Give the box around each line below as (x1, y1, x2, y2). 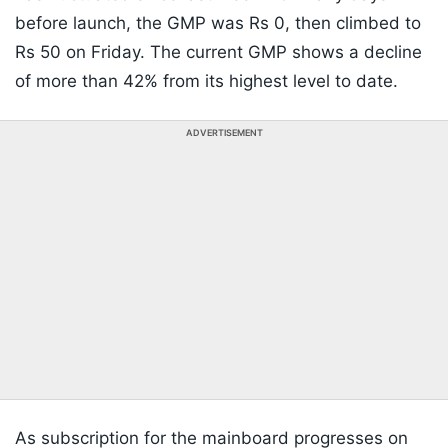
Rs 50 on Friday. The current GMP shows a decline (15, 42, 422, 63)
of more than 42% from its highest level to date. (15, 71, 398, 92)
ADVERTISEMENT (185, 127, 263, 139)
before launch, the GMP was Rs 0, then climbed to (15, 13, 421, 34)
